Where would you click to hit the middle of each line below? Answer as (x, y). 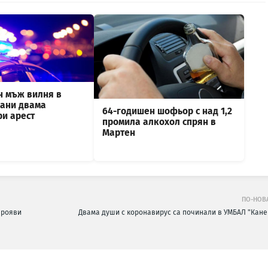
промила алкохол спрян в (159, 122)
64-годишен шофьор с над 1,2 (167, 112)
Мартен (118, 133)
